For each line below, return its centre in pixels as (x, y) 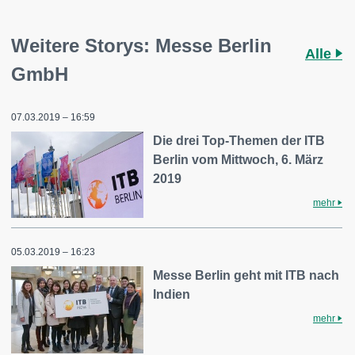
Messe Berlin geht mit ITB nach (246, 276)
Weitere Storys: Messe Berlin (141, 45)
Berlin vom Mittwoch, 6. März (239, 159)
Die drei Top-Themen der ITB (239, 140)
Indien (172, 295)
